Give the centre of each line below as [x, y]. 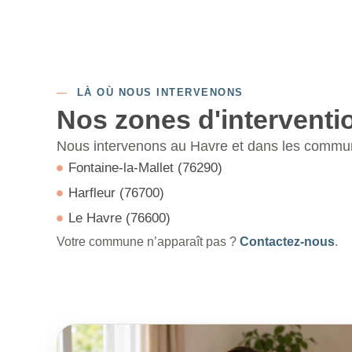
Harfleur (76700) [116, 193]
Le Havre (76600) [119, 218]
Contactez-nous [287, 242]
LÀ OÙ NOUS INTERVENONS [156, 92]
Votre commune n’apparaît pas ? [148, 242]
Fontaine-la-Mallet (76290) [145, 168]
